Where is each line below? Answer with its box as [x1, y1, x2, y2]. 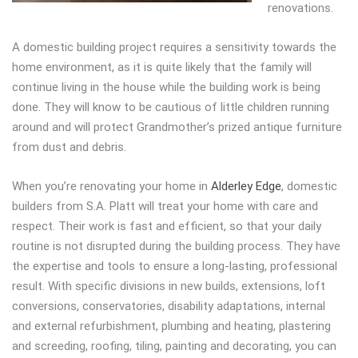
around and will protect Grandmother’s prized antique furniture [12, 120, 342, 134]
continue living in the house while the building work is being [12, 80, 320, 94]
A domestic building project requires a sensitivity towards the [12, 40, 336, 54]
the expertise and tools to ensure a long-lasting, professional [12, 259, 337, 273]
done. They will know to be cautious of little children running [12, 100, 329, 114]
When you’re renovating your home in [12, 179, 211, 193]
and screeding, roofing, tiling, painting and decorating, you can [12, 339, 336, 353]
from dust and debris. [12, 140, 126, 154]
